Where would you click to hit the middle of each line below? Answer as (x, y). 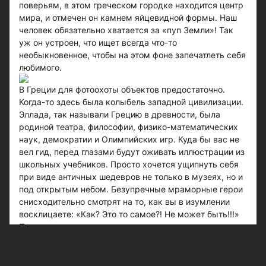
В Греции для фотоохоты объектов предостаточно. (122, 89)
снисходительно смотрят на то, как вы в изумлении (124, 201)
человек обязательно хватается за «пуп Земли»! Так (126, 30)
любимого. (40, 67)
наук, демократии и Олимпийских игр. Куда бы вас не (129, 139)
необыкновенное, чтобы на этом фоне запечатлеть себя (132, 55)
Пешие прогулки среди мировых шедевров (107, 226)
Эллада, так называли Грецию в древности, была (120, 114)
